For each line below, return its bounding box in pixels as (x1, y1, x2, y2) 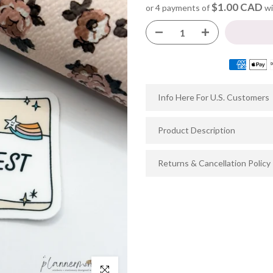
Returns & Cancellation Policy (158, 158, 271, 169)
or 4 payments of (146, 2, 211, 13)
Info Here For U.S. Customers (158, 92, 269, 103)
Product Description (158, 125, 235, 136)
